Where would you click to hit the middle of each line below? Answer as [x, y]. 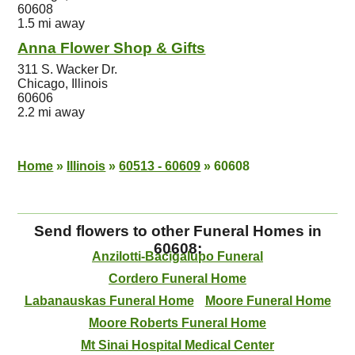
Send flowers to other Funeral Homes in [177, 231]
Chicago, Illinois [63, 84]
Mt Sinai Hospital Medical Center [177, 345]
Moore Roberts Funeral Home [177, 323]
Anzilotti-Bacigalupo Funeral [177, 256]
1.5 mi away [52, 23]
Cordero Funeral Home [177, 279]
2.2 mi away [52, 112]
